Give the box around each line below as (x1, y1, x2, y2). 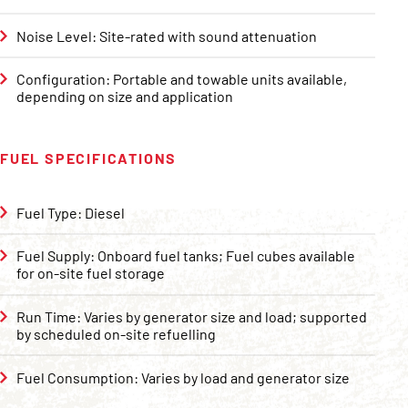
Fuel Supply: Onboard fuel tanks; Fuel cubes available (15, 247, 355, 265)
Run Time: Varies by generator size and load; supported (15, 308, 367, 326)
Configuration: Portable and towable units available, (15, 70, 347, 88)
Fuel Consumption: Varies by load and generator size (15, 368, 350, 386)
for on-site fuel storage (15, 264, 165, 282)
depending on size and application (15, 87, 233, 106)
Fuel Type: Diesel (15, 203, 125, 221)
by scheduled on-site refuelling (15, 325, 216, 343)
